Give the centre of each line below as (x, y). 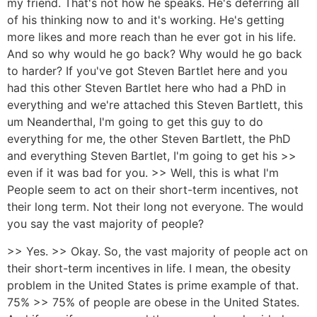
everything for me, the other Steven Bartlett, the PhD (149, 139)
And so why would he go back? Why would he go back (155, 54)
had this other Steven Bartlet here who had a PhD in (146, 88)
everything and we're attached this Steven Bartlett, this (155, 105)
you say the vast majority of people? (105, 224)
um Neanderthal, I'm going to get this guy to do (135, 122)
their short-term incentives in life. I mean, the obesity (149, 268)
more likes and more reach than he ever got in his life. (151, 37)
